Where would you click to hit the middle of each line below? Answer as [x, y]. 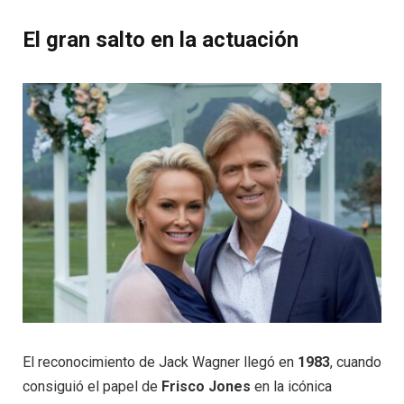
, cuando [356, 362]
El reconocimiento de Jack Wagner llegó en [160, 362]
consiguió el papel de [92, 386]
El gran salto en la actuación [161, 40]
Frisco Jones [206, 386]
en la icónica [291, 386]
